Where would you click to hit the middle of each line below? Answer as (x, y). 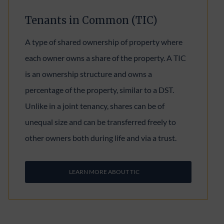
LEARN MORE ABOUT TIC (104, 172)
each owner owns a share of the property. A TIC (106, 58)
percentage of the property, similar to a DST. (100, 90)
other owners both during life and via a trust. (101, 138)
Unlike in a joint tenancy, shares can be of (95, 106)
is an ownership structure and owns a (89, 74)
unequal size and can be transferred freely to (101, 122)
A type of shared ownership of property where (104, 42)
